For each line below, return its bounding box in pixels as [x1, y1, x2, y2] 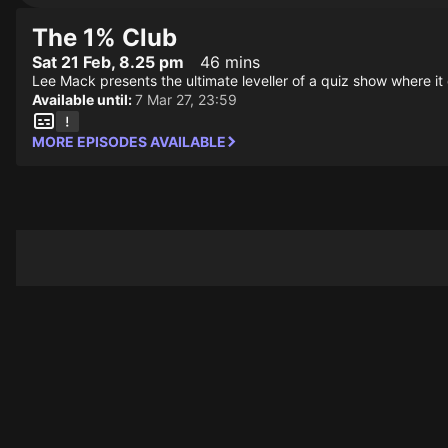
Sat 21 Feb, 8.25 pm [32, 52, 184, 72]
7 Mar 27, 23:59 [135, 91, 237, 108]
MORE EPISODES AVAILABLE [32, 133, 226, 150]
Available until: [32, 91, 135, 108]
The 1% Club [32, 23, 177, 52]
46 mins [200, 52, 260, 72]
